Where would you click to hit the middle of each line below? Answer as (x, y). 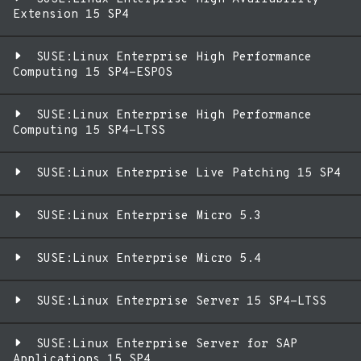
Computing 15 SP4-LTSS (89, 131)
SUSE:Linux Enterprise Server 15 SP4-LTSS (181, 302)
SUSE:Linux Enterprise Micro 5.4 (149, 259)
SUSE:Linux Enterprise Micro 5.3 (149, 216)
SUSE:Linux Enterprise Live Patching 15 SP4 (189, 174)
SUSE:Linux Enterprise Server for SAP (167, 344)
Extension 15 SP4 (71, 15)
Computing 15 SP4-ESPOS (93, 73)
